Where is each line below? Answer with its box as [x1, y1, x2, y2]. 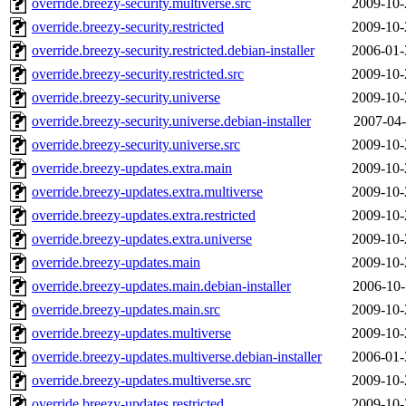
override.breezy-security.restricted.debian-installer [32, 43, 314, 59]
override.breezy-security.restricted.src [32, 66, 244, 82]
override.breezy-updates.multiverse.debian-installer [32, 349, 322, 365]
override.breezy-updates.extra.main [32, 160, 232, 177]
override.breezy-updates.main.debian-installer [32, 278, 291, 295]
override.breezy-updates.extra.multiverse [32, 184, 263, 200]
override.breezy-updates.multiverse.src [32, 372, 251, 389]
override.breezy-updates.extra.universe [32, 231, 252, 247]
